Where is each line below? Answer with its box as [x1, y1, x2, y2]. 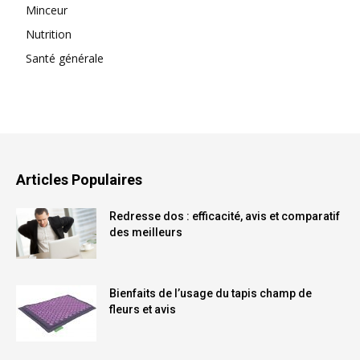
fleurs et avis [109, 303, 176, 317]
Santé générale [26, 51, 104, 67]
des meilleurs [109, 226, 182, 239]
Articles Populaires [16, 171, 142, 189]
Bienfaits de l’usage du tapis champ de [109, 287, 312, 301]
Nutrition [26, 27, 72, 43]
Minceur [26, 2, 67, 18]
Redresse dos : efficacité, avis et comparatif [109, 210, 340, 223]
